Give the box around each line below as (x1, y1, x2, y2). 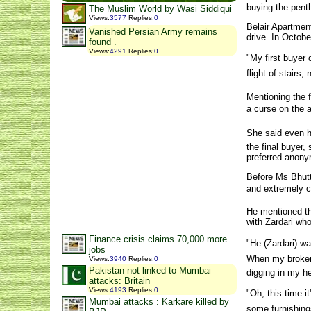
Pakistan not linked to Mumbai (89, 265, 211, 276)
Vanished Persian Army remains (89, 26, 217, 37)
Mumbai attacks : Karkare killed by (89, 296, 229, 307)
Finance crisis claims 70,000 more (89, 234, 227, 244)
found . (89, 37, 117, 47)
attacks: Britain (89, 276, 150, 286)
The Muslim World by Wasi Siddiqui (89, 3, 232, 14)
